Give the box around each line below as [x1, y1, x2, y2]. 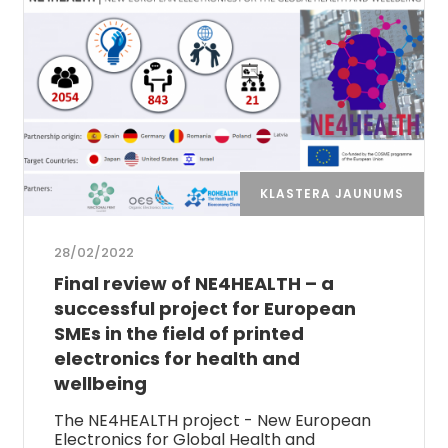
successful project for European [54, 295, 357, 321]
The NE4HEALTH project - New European [54, 408, 372, 432]
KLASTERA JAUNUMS [259, 184, 404, 202]
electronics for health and [54, 345, 301, 371]
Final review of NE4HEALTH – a [54, 270, 335, 296]
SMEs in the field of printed [54, 320, 305, 346]
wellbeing [54, 370, 148, 396]
